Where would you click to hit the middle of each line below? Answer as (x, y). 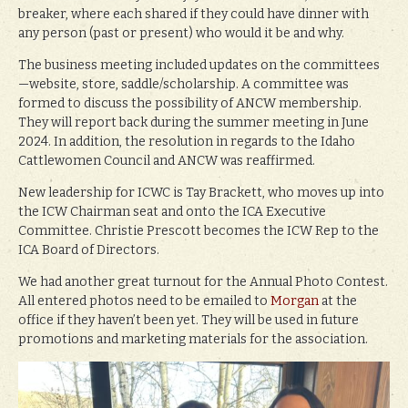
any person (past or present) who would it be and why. (181, 33)
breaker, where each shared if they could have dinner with (194, 14)
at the (338, 301)
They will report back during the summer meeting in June (194, 122)
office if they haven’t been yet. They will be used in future (189, 320)
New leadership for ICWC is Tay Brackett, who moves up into (201, 192)
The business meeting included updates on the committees (199, 65)
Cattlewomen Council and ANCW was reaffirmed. (167, 160)
